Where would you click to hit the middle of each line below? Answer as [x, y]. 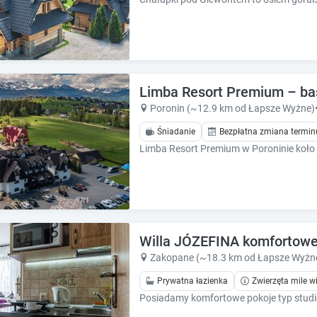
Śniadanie [176, 132]
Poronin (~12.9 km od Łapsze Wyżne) [232, 109]
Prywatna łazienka [192, 281]
